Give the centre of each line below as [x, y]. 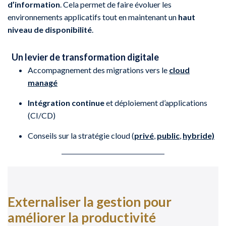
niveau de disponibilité [50, 29]
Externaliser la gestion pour [90, 202]
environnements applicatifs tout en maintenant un [93, 17]
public [168, 135]
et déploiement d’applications [156, 102]
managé [43, 82]
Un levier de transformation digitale [86, 57]
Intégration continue [66, 102]
